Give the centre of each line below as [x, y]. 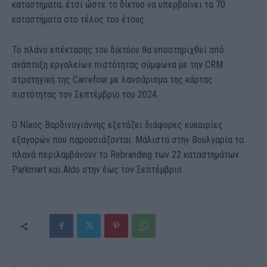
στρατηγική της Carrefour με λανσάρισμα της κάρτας [112, 80]
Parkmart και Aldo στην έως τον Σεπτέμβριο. [98, 170]
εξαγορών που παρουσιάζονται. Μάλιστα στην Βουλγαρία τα [128, 140]
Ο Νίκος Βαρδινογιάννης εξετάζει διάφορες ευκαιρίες [117, 125]
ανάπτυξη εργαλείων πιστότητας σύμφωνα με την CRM [117, 65]
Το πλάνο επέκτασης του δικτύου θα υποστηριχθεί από [118, 50]
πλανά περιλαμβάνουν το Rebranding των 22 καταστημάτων [125, 155]
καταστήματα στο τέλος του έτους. [79, 20]
